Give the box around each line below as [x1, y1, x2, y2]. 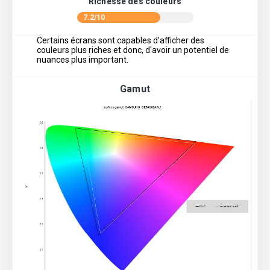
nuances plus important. [37, 55, 128, 65]
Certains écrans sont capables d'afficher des [37, 36, 204, 46]
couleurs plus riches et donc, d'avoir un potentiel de [37, 45, 229, 55]
